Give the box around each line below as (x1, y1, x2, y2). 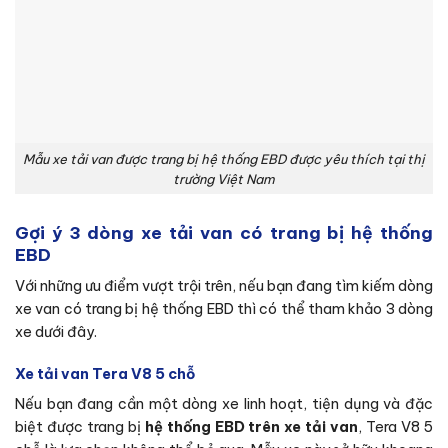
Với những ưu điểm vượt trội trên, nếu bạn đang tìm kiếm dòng (15, 277, 433, 296)
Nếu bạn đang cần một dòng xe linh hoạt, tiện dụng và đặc (15, 395, 433, 414)
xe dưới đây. (15, 323, 97, 342)
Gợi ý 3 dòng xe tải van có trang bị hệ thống (15, 222, 433, 245)
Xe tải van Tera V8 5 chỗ (15, 364, 195, 383)
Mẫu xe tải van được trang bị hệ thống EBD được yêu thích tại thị (23, 150, 425, 167)
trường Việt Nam (173, 170, 275, 187)
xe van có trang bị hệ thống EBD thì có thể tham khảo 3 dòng (15, 300, 433, 319)
